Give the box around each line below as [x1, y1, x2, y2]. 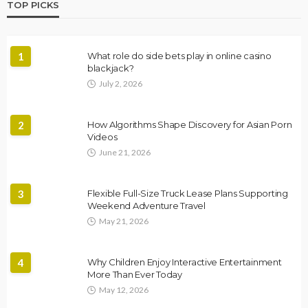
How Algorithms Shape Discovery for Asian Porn [87, 118, 292, 130]
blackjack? [87, 62, 134, 74]
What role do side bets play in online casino [87, 49, 272, 61]
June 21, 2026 [99, 146, 151, 157]
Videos [87, 131, 118, 142]
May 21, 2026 [99, 215, 148, 226]
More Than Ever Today [87, 268, 182, 280]
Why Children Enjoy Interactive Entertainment [87, 256, 282, 267]
